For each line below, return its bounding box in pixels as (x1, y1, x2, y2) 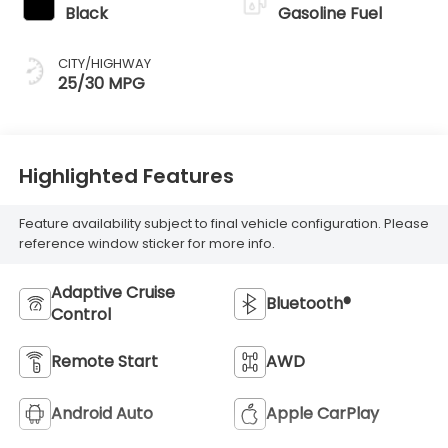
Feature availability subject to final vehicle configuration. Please (18, 214, 429, 234)
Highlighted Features (18, 161, 234, 190)
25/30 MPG (57, 72, 145, 96)
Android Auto (50, 402, 153, 426)
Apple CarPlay (266, 402, 379, 426)
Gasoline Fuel (278, 2, 382, 26)
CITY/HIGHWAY (57, 54, 151, 74)
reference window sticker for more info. (18, 234, 275, 254)
